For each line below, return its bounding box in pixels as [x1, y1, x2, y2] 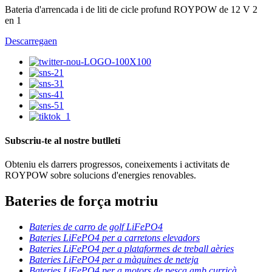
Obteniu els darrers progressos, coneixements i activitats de [5, 158, 229, 169]
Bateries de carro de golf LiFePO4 [29, 221, 163, 232]
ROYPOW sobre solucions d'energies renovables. [5, 169, 196, 180]
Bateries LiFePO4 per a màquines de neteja [29, 254, 199, 265]
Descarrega [5, 36, 48, 47]
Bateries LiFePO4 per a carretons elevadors [29, 232, 200, 243]
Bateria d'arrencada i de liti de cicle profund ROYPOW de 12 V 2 [5, 4, 257, 15]
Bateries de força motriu [5, 192, 158, 209]
